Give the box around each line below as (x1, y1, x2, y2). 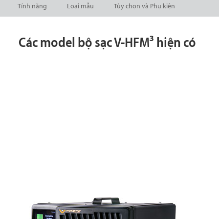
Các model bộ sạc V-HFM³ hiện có (18, 33, 196, 51)
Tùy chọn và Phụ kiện (114, 1, 175, 10)
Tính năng (18, 1, 47, 10)
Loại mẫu (67, 1, 94, 10)
